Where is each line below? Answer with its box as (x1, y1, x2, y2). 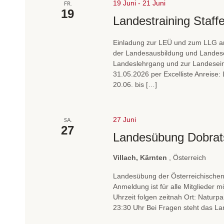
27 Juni (113, 115, 136, 123)
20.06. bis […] (113, 80, 157, 88)
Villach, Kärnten (113, 153, 169, 161)
